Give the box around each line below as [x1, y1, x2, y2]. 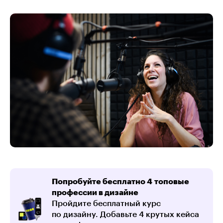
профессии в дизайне [52, 188, 138, 197]
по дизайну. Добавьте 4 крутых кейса [52, 210, 199, 219]
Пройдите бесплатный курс [52, 199, 161, 208]
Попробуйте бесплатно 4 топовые [52, 177, 189, 186]
